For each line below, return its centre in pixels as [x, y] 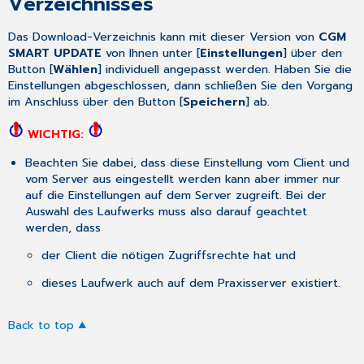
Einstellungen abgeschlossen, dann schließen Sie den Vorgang [181, 85]
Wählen [76, 69]
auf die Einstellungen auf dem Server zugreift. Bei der [175, 195]
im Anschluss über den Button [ [96, 101]
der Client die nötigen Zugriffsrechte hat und [168, 255]
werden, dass [63, 227]
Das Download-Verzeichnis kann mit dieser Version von [164, 36]
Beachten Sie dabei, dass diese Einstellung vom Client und [187, 162]
